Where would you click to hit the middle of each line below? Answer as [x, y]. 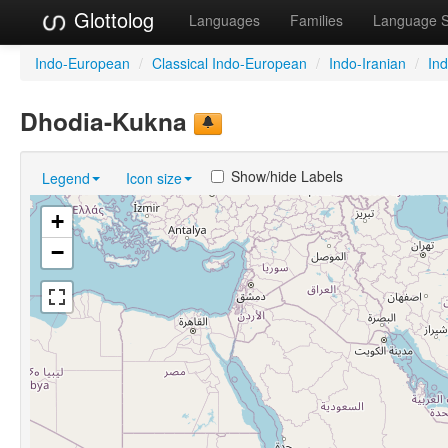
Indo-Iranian [367, 62]
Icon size [154, 177]
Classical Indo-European [229, 62]
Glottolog [111, 19]
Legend [66, 177]
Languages [224, 20]
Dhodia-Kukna [107, 120]
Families [316, 20]
